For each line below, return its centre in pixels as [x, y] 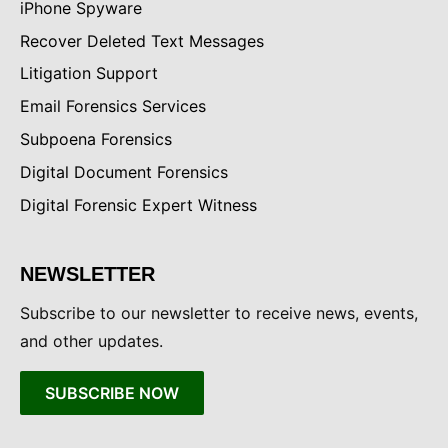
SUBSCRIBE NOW [112, 392]
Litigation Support [89, 73]
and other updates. [91, 340]
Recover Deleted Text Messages [142, 40]
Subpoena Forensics [96, 138]
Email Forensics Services [113, 106]
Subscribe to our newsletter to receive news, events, [219, 312]
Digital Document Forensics [124, 171]
